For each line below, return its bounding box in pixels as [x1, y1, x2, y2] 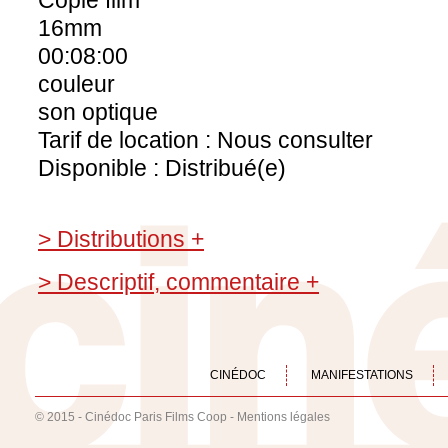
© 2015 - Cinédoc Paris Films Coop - [35, 410, 237, 425]
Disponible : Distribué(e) [38, 155, 286, 181]
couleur [38, 71, 115, 97]
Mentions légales [237, 410, 330, 425]
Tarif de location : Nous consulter [38, 127, 373, 153]
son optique [38, 99, 158, 125]
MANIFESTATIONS [311, 368, 413, 382]
